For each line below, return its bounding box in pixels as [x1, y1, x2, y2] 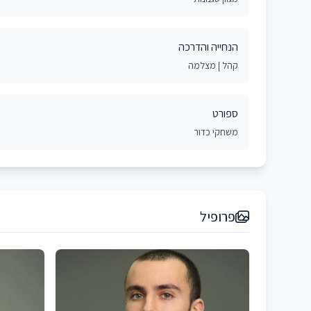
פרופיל [200, 208, 235, 226]
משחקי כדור [194, 126, 238, 138]
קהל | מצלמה [188, 59, 238, 72]
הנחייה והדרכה [178, 40, 238, 54]
